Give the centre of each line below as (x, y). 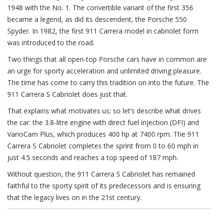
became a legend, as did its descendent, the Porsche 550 (97, 19)
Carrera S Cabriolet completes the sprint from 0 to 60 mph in (103, 146)
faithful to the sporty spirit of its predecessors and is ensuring (104, 186)
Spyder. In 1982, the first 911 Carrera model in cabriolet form (103, 31)
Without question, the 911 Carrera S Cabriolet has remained (101, 174)
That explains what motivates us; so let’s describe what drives (104, 111)
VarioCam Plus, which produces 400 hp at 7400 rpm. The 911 (103, 134)
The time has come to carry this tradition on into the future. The (108, 82)
